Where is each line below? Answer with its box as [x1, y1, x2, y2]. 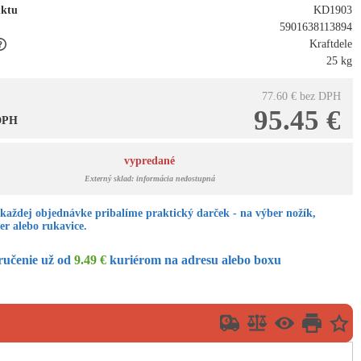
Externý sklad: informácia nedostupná [84, 174, 215, 183]
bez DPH [300, 90, 342, 102]
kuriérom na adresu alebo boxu [106, 253, 282, 267]
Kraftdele [309, 38, 353, 50]
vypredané [124, 155, 176, 167]
